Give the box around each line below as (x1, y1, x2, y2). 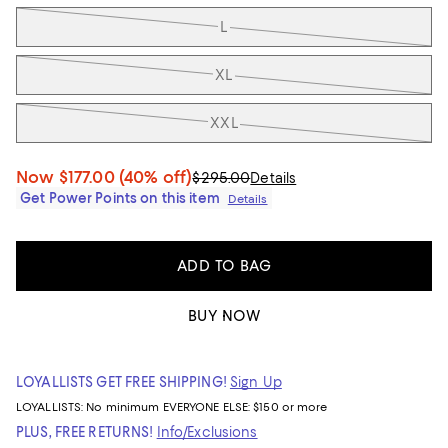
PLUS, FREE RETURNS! (16, 424, 154, 440)
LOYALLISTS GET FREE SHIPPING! (16, 374, 227, 390)
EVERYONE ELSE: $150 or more (162, 400, 328, 414)
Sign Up (229, 374, 282, 390)
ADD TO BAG (176, 257, 272, 275)
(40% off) (118, 167, 193, 187)
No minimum (86, 400, 163, 414)
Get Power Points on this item (20, 190, 220, 206)
